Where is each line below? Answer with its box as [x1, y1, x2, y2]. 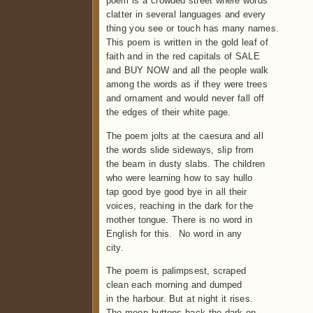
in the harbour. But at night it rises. [106, 293, 253, 305]
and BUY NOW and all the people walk [106, 65, 269, 76]
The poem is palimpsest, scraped [106, 265, 246, 277]
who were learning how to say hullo [106, 172, 253, 183]
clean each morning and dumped [106, 279, 242, 291]
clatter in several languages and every [106, 9, 266, 20]
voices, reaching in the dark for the [106, 200, 253, 211]
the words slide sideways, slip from [106, 144, 254, 155]
